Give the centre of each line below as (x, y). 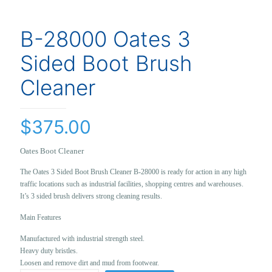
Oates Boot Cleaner (52, 151)
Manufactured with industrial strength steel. (82, 239)
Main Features (41, 217)
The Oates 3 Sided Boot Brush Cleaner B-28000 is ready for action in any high (133, 172)
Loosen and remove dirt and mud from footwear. (90, 263)
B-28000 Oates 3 (105, 39)
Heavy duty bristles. (49, 251)
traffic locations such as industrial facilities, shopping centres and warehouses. (132, 184)
